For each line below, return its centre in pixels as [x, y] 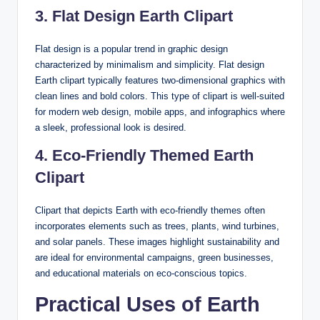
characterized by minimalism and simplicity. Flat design [150, 64]
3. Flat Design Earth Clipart [134, 16]
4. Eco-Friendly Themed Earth [144, 155]
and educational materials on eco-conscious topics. [141, 273]
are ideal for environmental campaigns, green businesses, [154, 257]
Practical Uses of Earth [147, 304]
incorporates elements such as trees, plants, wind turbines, [157, 226]
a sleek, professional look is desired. [111, 127]
